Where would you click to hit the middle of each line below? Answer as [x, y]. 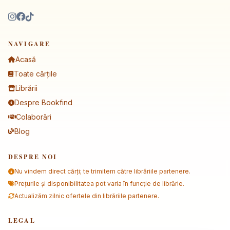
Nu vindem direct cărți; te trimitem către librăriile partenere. [102, 171]
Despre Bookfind [43, 103]
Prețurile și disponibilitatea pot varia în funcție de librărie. [99, 184]
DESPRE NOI [33, 157]
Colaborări [34, 117]
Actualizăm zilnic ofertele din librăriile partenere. [87, 196]
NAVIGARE [30, 44]
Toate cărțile [35, 74]
